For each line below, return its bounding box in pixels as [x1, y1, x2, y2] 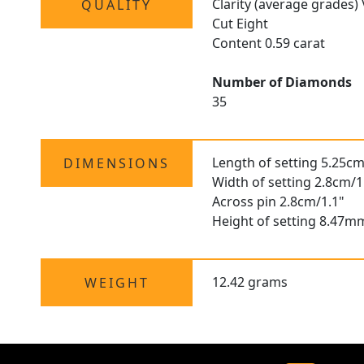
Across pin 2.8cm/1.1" [212, 193, 345, 211]
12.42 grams [212, 273, 288, 292]
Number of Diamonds [212, 73, 353, 92]
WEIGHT [84, 274, 149, 292]
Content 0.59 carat [212, 34, 326, 53]
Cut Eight [212, 15, 269, 33]
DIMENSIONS [63, 154, 171, 173]
